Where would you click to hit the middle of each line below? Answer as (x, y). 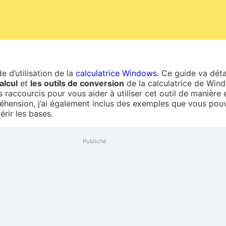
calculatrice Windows (117, 73)
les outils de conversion (77, 83)
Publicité (95, 141)
